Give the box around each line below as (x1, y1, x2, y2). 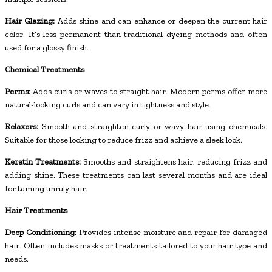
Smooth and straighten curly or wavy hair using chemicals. (38, 121, 267, 132)
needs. (5, 253, 29, 264)
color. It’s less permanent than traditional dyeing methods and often (5, 29, 267, 39)
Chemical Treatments (5, 64, 84, 75)
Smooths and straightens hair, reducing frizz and (81, 156, 267, 167)
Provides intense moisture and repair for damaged (76, 226, 267, 237)
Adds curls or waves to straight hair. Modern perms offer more (30, 86, 267, 97)
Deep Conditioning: (5, 226, 76, 237)
